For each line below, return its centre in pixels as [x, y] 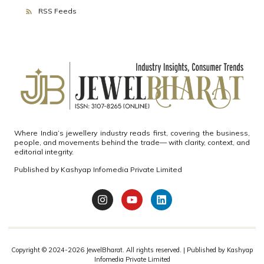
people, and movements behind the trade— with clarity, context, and [132, 142]
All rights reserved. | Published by [176, 250]
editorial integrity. [44, 151]
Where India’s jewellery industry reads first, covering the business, [132, 133]
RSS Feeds [57, 11]
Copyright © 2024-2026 [49, 250]
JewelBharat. [106, 250]
